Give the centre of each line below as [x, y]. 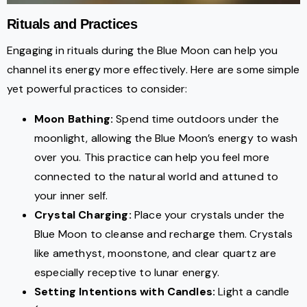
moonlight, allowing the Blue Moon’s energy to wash [166, 138]
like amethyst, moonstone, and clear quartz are [156, 254]
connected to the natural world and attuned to [157, 177]
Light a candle [253, 292]
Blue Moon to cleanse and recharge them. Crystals [163, 234]
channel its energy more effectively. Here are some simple [153, 70]
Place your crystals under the [208, 215]
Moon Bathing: [74, 119]
